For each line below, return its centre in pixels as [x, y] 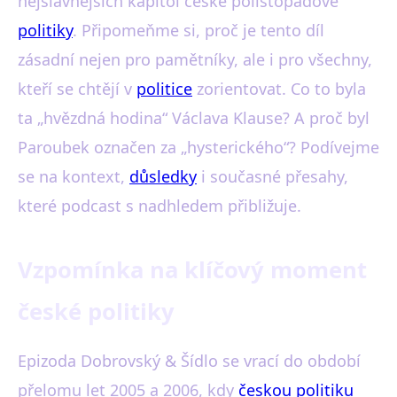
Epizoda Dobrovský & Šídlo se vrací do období [189, 361]
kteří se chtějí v [77, 89]
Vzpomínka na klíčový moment [192, 270]
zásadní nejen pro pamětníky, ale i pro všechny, [195, 59]
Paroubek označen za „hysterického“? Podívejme [198, 147]
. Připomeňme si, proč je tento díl [198, 30]
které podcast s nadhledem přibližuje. [160, 206]
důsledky [163, 176]
